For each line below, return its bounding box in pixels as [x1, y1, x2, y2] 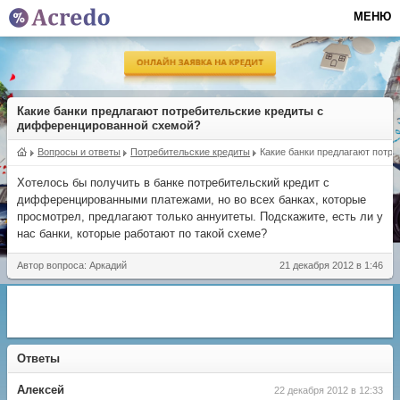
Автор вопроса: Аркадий [17, 260, 127, 271]
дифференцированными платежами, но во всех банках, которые [17, 193, 366, 206]
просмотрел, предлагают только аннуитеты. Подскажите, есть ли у [17, 210, 383, 223]
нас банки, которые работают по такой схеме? [17, 227, 267, 240]
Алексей [17, 384, 64, 397]
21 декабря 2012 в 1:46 [279, 260, 383, 271]
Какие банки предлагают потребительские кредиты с [17, 104, 323, 118]
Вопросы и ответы [37, 146, 121, 158]
